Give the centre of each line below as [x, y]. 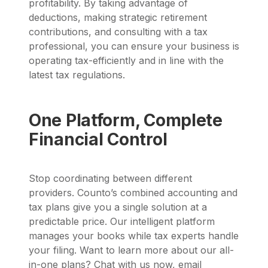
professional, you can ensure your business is [134, 46]
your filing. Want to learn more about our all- [131, 250]
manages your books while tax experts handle [134, 235]
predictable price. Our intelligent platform [122, 221]
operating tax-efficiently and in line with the [126, 61]
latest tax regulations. [77, 75]
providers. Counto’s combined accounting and [133, 192]
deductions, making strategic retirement [118, 18]
